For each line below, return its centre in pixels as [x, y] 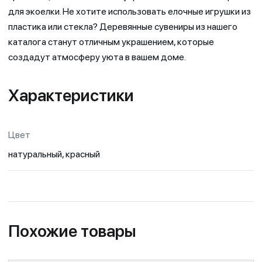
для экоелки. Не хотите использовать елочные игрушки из [130, 12]
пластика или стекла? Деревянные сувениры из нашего [123, 27]
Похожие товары [72, 231]
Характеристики [71, 96]
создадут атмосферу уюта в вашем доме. [97, 57]
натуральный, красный [54, 154]
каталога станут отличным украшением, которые [111, 42]
